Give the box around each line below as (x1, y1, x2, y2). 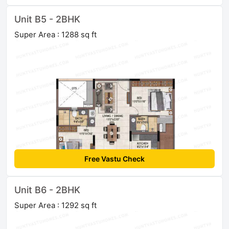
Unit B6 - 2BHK (14, 184, 80, 195)
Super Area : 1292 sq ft (14, 200, 97, 210)
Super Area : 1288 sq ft (14, 29, 97, 39)
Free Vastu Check (84, 154, 145, 163)
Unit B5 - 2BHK (14, 13, 80, 25)
